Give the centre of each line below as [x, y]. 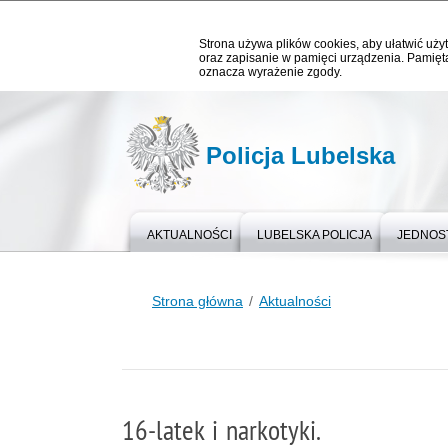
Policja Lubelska [300, 155]
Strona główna [197, 301]
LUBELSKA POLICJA [314, 235]
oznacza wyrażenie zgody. [270, 72]
